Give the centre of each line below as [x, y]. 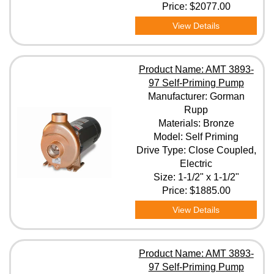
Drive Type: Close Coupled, [196, 150]
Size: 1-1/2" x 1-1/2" [196, 177]
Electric [196, 164]
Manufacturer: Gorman [196, 96]
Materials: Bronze [196, 123]
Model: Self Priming [196, 137]
